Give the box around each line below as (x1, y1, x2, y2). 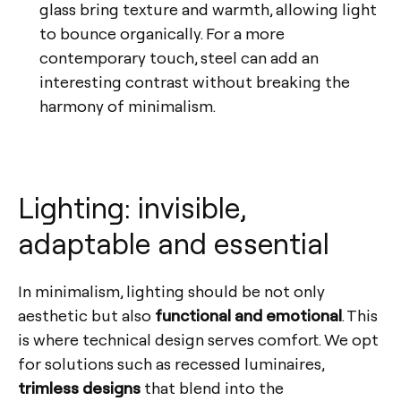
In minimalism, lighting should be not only (18, 280, 325, 302)
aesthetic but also (18, 304, 155, 326)
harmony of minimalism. (39, 95, 216, 116)
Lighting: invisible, (18, 188, 245, 226)
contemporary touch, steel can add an (39, 47, 319, 68)
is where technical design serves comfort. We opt (18, 328, 379, 350)
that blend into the (141, 377, 284, 398)
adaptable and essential (18, 224, 329, 262)
